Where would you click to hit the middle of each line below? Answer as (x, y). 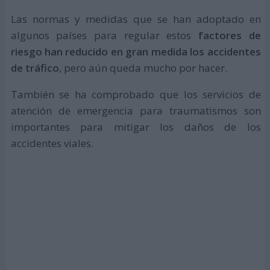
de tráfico (35, 67)
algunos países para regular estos (105, 35)
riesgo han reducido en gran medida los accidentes (136, 51)
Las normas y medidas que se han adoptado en (136, 19)
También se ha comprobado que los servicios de (136, 94)
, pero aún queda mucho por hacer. (143, 67)
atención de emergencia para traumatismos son (136, 110)
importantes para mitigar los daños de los (136, 127)
